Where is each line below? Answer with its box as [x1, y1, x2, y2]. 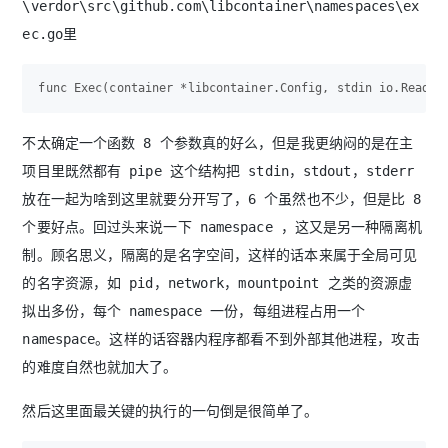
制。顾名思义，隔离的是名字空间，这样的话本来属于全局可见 [22, 247, 418, 264]
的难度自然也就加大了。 [22, 359, 178, 376]
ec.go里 [22, 26, 78, 43]
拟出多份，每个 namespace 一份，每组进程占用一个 [22, 303, 366, 320]
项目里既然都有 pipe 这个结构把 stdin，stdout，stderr [22, 163, 415, 180]
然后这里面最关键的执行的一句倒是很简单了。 [22, 403, 319, 420]
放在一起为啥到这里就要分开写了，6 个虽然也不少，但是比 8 [22, 191, 422, 208]
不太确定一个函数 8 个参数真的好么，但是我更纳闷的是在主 [22, 135, 414, 152]
